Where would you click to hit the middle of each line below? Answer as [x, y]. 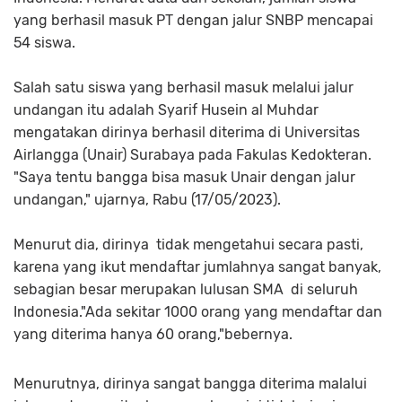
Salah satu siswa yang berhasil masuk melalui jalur [184, 88]
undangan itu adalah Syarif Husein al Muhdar [166, 110]
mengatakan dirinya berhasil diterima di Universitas [187, 133]
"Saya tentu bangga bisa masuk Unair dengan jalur [184, 178]
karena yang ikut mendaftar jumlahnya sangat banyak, [197, 267]
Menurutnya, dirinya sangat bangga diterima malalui [190, 384]
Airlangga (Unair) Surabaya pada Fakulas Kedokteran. [192, 155]
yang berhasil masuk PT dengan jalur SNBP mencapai [193, 21]
